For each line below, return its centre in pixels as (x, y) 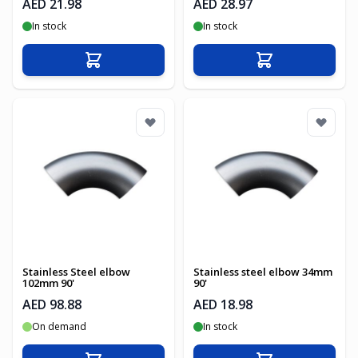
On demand (59, 326)
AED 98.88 (52, 304)
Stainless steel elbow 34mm (263, 272)
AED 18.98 (223, 304)
